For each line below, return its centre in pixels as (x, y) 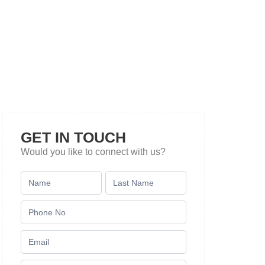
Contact (40, 175)
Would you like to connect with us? (93, 152)
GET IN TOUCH (73, 138)
